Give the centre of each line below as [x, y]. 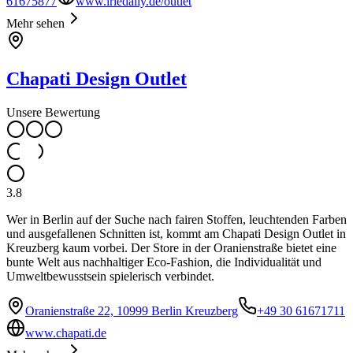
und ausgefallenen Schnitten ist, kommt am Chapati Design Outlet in [176, 233]
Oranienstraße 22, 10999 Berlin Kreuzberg [132, 310]
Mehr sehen [35, 23]
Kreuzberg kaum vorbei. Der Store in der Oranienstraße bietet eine [171, 247]
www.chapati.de [66, 333]
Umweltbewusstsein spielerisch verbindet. [110, 276]
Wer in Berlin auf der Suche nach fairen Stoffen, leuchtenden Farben [176, 219]
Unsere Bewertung [53, 112]
